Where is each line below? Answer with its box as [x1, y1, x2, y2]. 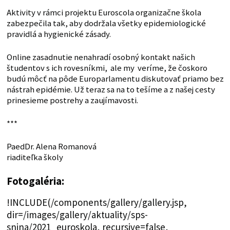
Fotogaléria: [6, 175, 64, 188]
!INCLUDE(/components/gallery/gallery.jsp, [6, 196, 187, 209]
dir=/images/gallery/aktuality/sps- [6, 208, 148, 221]
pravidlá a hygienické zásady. [6, 29, 111, 40]
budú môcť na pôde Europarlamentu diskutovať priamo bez [6, 73, 224, 85]
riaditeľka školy [6, 152, 63, 163]
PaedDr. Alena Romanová [6, 141, 97, 152]
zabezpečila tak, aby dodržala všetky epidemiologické [6, 18, 206, 29]
